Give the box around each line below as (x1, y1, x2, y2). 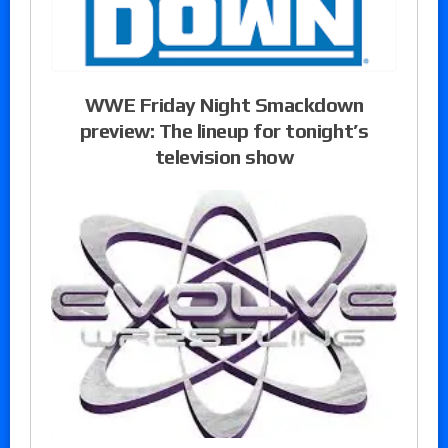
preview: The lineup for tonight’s (79, 118, 369, 142)
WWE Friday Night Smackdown (84, 92, 364, 116)
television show (154, 144, 294, 168)
